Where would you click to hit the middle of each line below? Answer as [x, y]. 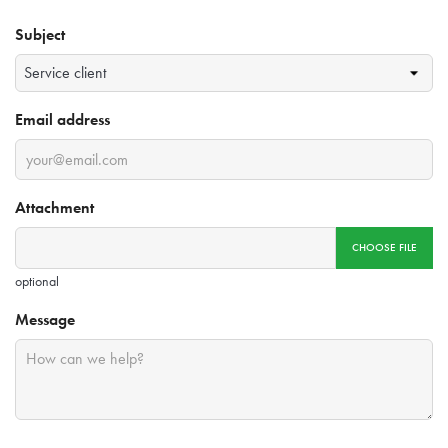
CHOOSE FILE [384, 247]
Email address [62, 120]
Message [45, 319]
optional [37, 280]
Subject [40, 35]
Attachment [54, 208]
